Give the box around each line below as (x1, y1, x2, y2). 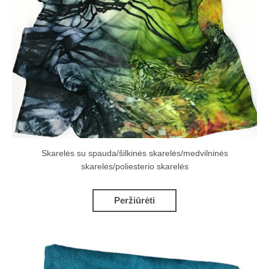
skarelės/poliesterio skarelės (80, 162, 189, 172)
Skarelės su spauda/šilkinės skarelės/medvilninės (41, 149, 228, 159)
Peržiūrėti (114, 195, 155, 205)
